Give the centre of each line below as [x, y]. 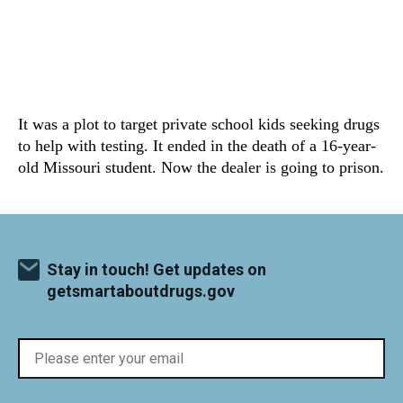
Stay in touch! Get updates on [157, 269]
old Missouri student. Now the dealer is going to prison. [201, 167]
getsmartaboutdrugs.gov [141, 291]
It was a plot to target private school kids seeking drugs [199, 124]
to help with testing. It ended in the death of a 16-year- [197, 146]
